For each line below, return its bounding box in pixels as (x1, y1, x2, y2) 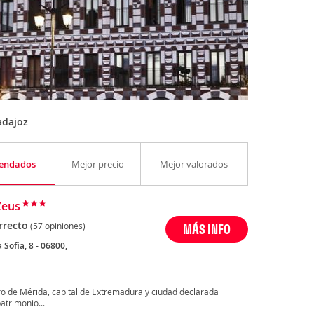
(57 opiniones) (29, 220, 86, 232)
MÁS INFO (183, 220, 231, 238)
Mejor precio (71, 158, 124, 171)
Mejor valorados (160, 158, 228, 171)
